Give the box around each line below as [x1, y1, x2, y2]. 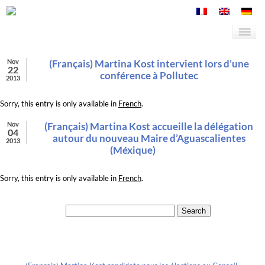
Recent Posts [92, 238, 147, 250]
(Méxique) [109, 144, 156, 157]
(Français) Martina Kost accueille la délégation [44, 120, 253, 133]
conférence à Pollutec [99, 69, 198, 82]
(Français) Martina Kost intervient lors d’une [49, 57, 249, 70]
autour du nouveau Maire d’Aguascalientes [52, 132, 245, 145]
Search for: [28, 205, 64, 215]
